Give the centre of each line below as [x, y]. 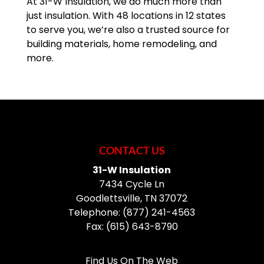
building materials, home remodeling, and [121, 44]
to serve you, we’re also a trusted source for [128, 30]
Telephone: [96, 213]
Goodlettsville [108, 199]
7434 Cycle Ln [132, 184]
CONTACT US [132, 151]
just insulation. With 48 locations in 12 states [126, 16]
